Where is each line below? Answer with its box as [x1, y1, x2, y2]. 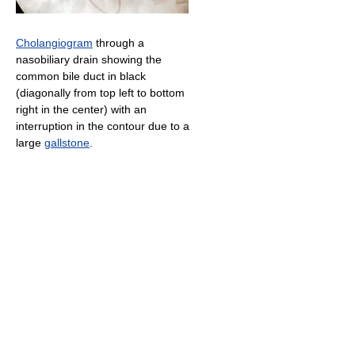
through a [93, 36, 144, 50]
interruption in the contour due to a [16, 120, 189, 133]
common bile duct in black [16, 70, 146, 83]
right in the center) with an [16, 103, 147, 116]
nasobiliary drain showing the [16, 53, 162, 67]
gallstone [44, 136, 90, 150]
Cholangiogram [16, 36, 93, 50]
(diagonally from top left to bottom [16, 86, 185, 100]
